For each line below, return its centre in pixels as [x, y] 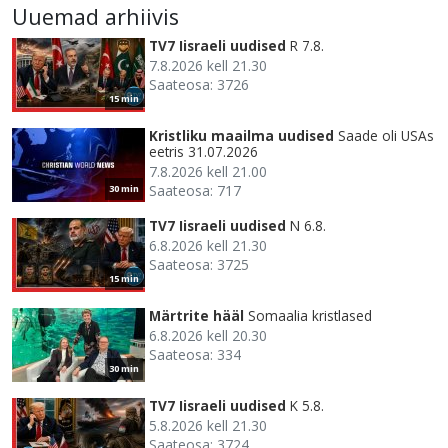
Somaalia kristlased [310, 315]
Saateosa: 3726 [199, 84]
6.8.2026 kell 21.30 [208, 245]
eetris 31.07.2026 [203, 151]
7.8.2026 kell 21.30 [208, 65]
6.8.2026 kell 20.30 [208, 335]
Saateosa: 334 [195, 354]
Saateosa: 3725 [199, 264]
